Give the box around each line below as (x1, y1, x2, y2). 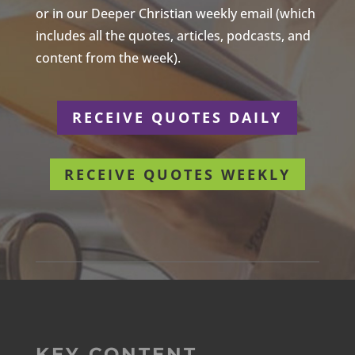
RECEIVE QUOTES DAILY (72, 108, 283, 128)
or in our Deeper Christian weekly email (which (35, 4, 315, 22)
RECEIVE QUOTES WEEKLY (63, 165, 291, 185)
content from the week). (35, 48, 181, 67)
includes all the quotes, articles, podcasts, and (35, 26, 311, 44)
